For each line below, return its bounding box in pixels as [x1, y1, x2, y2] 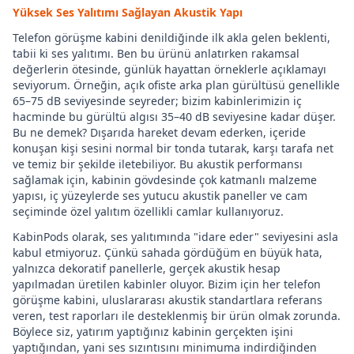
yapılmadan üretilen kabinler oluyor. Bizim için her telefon [13, 277, 321, 292]
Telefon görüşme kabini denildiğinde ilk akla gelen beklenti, [13, 30, 330, 45]
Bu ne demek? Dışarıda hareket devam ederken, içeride [13, 125, 306, 140]
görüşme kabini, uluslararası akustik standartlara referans [13, 292, 322, 307]
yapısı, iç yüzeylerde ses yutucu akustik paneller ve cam [13, 188, 307, 203]
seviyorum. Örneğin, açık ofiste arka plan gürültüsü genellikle [13, 77, 340, 92]
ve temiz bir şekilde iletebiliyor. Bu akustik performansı [13, 156, 303, 171]
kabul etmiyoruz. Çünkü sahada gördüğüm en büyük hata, [13, 245, 322, 260]
